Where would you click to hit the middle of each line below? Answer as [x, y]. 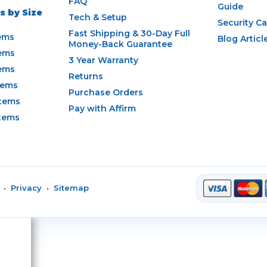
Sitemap [71, 188]
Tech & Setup [98, 17]
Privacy [26, 188]
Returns [86, 76]
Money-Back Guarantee [120, 44]
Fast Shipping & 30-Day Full [129, 33]
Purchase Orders [106, 92]
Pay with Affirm [102, 108]
